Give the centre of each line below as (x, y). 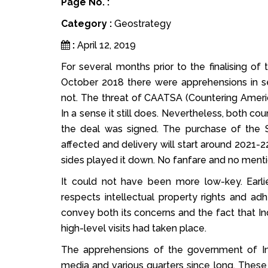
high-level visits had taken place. (134, 229)
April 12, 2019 (106, 45)
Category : (88, 24)
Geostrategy (143, 24)
